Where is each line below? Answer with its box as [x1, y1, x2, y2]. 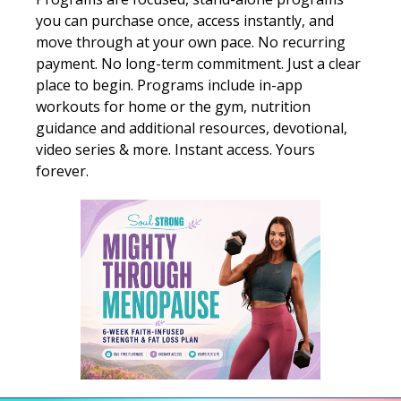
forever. [36, 160, 89, 181]
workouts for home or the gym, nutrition [36, 96, 311, 116]
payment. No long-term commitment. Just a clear [36, 53, 361, 73]
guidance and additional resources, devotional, [36, 117, 347, 138]
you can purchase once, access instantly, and [36, 10, 334, 30]
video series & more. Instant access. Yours [36, 139, 315, 159]
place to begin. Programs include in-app [36, 74, 303, 95]
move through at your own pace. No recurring [36, 31, 346, 52]
